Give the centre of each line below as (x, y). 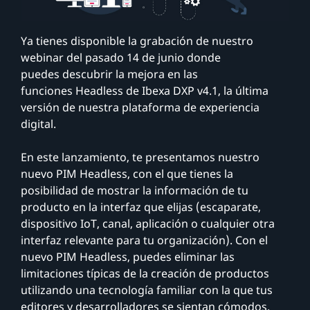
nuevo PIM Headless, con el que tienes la (127, 173)
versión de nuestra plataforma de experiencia (140, 107)
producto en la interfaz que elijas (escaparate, (141, 207)
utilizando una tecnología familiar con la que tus (147, 290)
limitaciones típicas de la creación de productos (145, 273)
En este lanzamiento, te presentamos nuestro (140, 157)
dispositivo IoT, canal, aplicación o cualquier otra (148, 223)
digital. (38, 124)
